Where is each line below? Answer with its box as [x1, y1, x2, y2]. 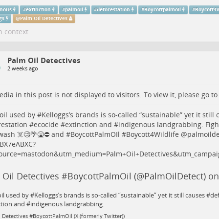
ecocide [33, 120, 59, 129]
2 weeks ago [7, 65, 38, 72]
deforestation [97, 6, 131, 13]
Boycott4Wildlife [126, 130, 179, 139]
